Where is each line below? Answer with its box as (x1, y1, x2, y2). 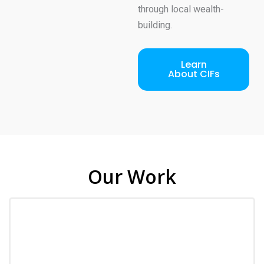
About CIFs (167, 67, 220, 81)
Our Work (88, 163, 176, 189)
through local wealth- (138, 3, 224, 15)
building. (138, 19, 172, 31)
